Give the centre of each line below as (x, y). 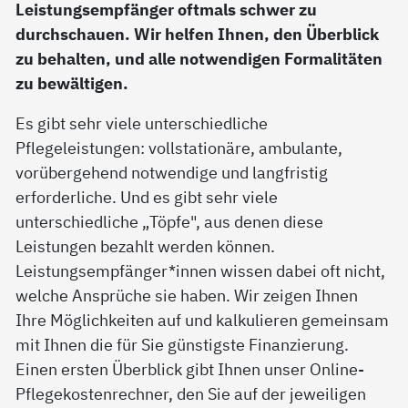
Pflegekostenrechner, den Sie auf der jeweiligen (191, 394)
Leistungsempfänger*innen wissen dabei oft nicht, (201, 271)
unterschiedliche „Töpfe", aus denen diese (170, 222)
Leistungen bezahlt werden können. (146, 246)
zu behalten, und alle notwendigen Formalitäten (199, 59)
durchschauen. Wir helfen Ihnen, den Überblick (198, 34)
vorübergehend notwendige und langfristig (172, 173)
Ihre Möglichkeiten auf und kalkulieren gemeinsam (203, 320)
